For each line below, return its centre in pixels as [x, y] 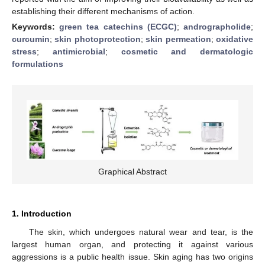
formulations [38, 64]
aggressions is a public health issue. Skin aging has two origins [132, 256]
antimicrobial [79, 51]
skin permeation [178, 39]
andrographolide [217, 26]
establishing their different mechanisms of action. [103, 11]
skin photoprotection [98, 39]
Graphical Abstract [132, 171]
